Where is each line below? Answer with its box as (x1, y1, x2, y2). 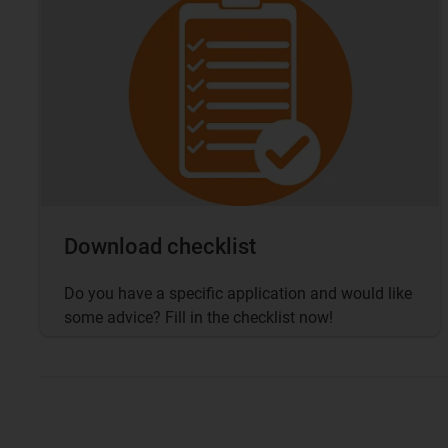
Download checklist (64, 233, 256, 259)
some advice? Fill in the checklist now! (64, 307, 333, 327)
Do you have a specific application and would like (64, 283, 412, 303)
